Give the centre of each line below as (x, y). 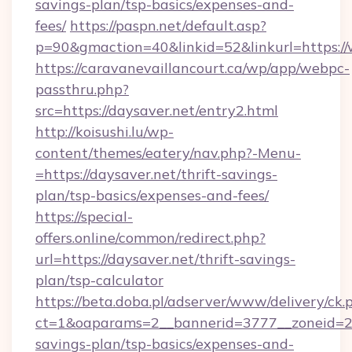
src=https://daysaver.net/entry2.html (157, 110)
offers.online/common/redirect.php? (150, 238)
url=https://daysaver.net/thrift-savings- (165, 259)
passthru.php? (82, 89)
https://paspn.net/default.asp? (168, 26)
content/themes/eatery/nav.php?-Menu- (168, 153)
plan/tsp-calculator (99, 280)
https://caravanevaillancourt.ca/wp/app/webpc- (192, 68)
